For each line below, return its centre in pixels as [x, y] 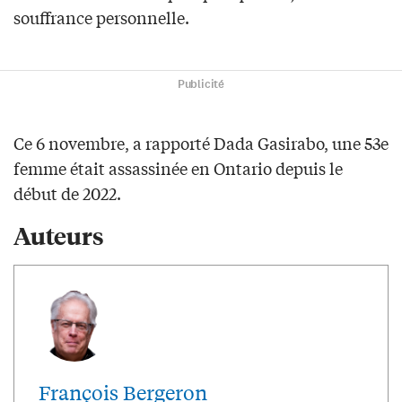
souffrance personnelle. [101, 17]
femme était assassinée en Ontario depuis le [178, 167]
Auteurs [59, 234]
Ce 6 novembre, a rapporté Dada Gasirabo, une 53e [201, 142]
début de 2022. [67, 192]
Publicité [201, 84]
